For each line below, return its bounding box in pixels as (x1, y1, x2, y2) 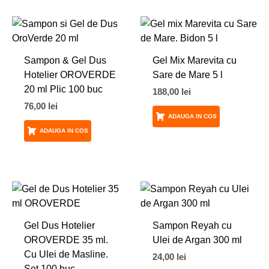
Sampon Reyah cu (152, 219, 232, 231)
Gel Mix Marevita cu (152, 55, 237, 66)
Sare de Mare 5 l (152, 69, 223, 80)
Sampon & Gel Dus (23, 55, 106, 66)
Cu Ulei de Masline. (23, 248, 108, 259)
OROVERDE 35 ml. (23, 234, 108, 245)
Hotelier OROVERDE (23, 69, 116, 80)
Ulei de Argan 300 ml (152, 234, 242, 245)
